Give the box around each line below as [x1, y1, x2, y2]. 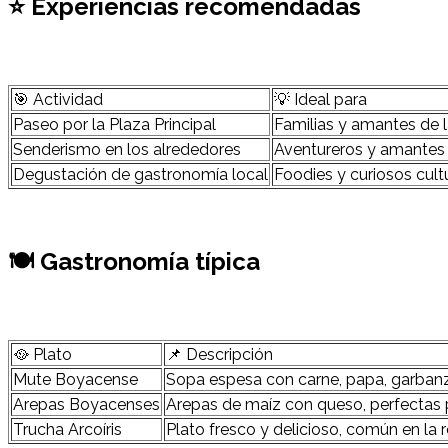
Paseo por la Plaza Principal [13, 115, 216, 135]
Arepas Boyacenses [13, 394, 160, 414]
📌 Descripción [166, 344, 273, 364]
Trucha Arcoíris [13, 419, 122, 439]
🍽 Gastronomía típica [8, 246, 260, 276]
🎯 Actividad [13, 90, 103, 110]
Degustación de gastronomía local [13, 165, 268, 185]
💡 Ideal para [274, 90, 367, 110]
